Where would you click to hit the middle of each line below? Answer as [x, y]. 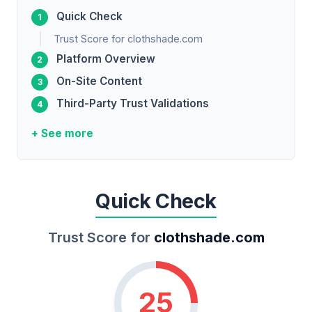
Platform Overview [106, 59]
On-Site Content [99, 81]
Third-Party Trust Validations [133, 104]
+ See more [62, 134]
